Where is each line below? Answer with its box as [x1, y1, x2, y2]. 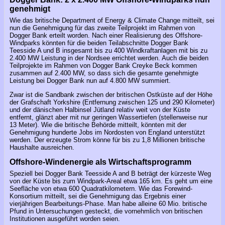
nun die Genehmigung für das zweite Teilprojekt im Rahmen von [10, 24, 195, 32]
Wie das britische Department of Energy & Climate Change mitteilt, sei [10, 16, 214, 24]
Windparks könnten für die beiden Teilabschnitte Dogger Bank [10, 39, 188, 47]
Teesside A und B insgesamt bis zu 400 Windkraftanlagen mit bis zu [10, 46, 207, 54]
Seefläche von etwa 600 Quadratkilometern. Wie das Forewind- [10, 185, 192, 193]
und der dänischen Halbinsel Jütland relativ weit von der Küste [10, 105, 190, 114]
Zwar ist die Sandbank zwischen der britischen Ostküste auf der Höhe [10, 90, 212, 98]
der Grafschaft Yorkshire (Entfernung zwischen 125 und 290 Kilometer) [10, 98, 214, 106]
